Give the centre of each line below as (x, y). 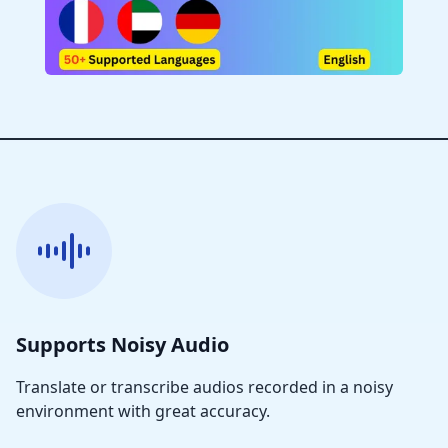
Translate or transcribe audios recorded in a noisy (204, 387)
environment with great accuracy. (143, 411)
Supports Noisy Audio (122, 344)
